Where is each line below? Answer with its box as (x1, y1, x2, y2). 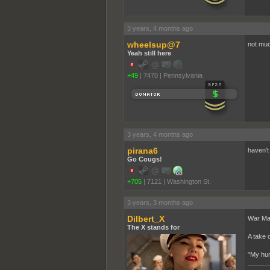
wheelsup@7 (127, 39, 180, 49)
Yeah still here (127, 49, 171, 57)
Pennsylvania (163, 71, 202, 79)
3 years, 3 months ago (127, 198, 193, 206)
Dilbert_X (127, 213, 165, 224)
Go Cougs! (127, 155, 162, 163)
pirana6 (127, 145, 158, 155)
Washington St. (166, 177, 211, 185)
